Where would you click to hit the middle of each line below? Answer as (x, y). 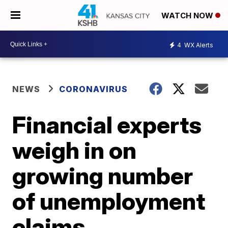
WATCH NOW (188, 16)
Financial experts (107, 125)
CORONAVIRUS (94, 89)
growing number (103, 176)
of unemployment (109, 201)
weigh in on (75, 150)
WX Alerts (198, 45)
